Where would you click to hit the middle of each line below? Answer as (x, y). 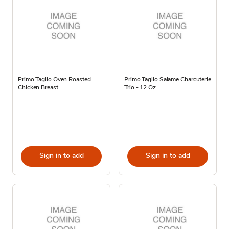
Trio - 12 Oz (140, 87)
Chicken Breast (38, 87)
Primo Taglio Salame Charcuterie (168, 79)
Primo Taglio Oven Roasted (54, 79)
